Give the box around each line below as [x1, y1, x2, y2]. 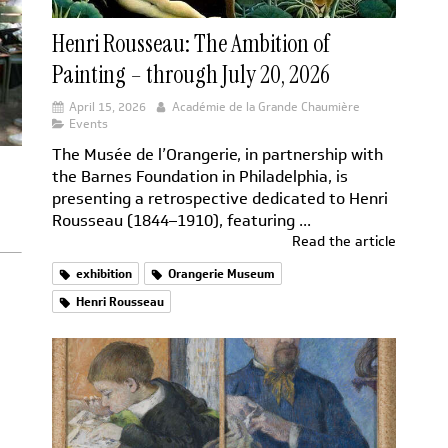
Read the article [292, 231, 396, 253]
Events [69, 114, 108, 134]
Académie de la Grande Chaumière [172, 97, 360, 117]
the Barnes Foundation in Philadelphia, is [52, 165, 348, 189]
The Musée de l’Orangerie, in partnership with [52, 143, 383, 167]
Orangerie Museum [168, 264, 275, 284]
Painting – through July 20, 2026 [52, 59, 330, 91]
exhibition [76, 264, 132, 284]
